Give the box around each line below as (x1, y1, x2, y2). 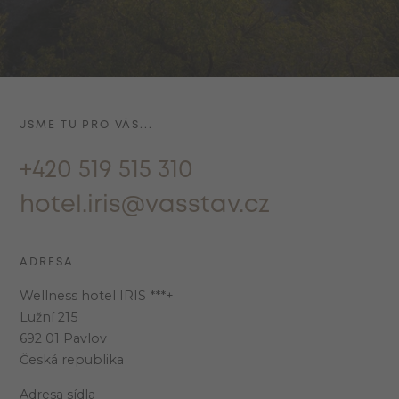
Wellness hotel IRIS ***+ (20, 288, 175, 305)
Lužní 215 (20, 309, 78, 326)
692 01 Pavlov (20, 330, 108, 347)
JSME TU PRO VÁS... (20, 119, 153, 130)
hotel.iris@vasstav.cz (20, 195, 271, 217)
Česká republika (20, 352, 125, 369)
